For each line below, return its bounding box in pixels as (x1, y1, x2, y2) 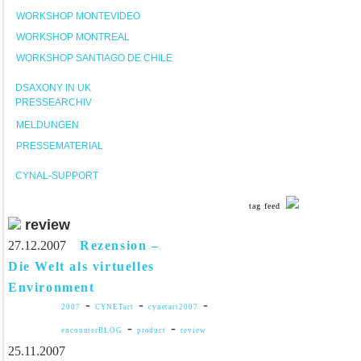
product (136, 326, 167, 334)
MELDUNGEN (16, 119, 79, 131)
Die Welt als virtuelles (8, 259, 155, 273)
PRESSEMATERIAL (16, 140, 103, 151)
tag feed (249, 201, 281, 210)
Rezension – (80, 239, 160, 252)
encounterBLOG (61, 326, 122, 334)
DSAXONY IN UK (15, 82, 91, 93)
